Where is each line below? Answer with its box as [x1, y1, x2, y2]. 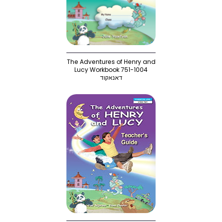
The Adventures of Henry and [66, 57, 156, 66]
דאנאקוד [100, 73, 122, 82]
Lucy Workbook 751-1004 [74, 65, 148, 74]
